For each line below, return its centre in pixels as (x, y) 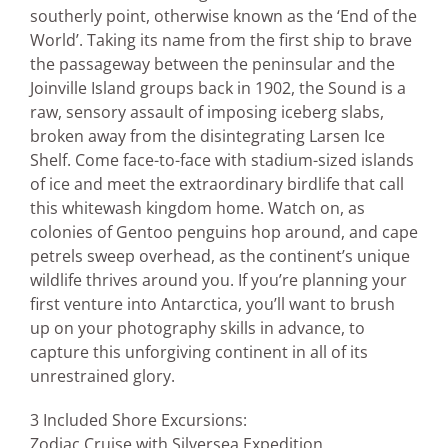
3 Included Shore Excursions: (138, 420)
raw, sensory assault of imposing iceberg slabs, (207, 112)
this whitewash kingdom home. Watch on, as (197, 208)
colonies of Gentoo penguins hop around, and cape (224, 232)
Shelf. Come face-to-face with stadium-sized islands (222, 160)
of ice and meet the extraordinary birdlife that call (217, 184)
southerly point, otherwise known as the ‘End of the (223, 16)
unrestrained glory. (102, 376)
